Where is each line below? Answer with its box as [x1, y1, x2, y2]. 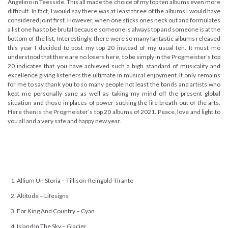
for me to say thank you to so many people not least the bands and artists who [8, 80, 220, 88]
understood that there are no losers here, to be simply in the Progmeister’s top [8, 52, 220, 61]
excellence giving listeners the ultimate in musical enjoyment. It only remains [8, 71, 220, 79]
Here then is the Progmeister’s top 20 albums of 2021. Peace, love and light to [8, 107, 220, 116]
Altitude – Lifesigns [17, 191, 69, 199]
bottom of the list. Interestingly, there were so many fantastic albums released [8, 34, 220, 42]
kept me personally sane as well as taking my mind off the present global [8, 89, 220, 97]
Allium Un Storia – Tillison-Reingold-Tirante [17, 176, 133, 184]
